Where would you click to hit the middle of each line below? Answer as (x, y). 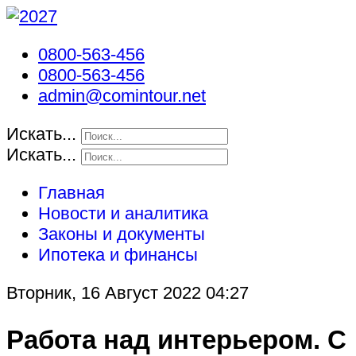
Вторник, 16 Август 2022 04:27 (128, 293)
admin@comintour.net (122, 96)
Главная (72, 193)
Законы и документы (122, 234)
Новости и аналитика (123, 213)
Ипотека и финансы (118, 255)
